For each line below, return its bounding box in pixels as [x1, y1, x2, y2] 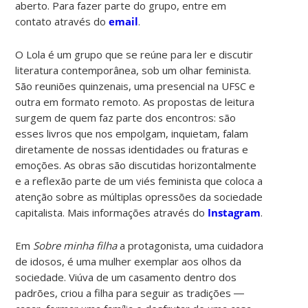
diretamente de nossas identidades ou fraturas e [15, 142, 249, 156]
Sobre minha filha [30, 238, 120, 252]
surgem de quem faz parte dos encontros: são [15, 110, 236, 124]
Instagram [208, 205, 261, 219]
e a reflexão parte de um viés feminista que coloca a [15, 173, 263, 188]
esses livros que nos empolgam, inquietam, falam [15, 126, 249, 140]
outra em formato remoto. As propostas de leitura [15, 94, 255, 109]
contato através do [15, 14, 109, 28]
